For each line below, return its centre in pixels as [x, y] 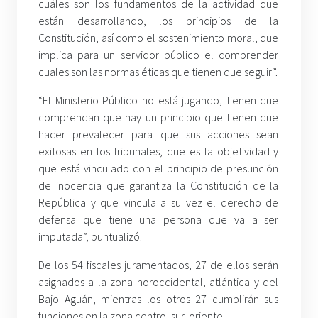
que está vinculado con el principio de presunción [159, 169]
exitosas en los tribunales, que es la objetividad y [159, 152]
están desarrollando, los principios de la [159, 21]
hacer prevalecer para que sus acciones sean [159, 135]
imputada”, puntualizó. [90, 237]
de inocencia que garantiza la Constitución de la [159, 186]
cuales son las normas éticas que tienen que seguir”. [158, 72]
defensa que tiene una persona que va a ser [159, 220]
